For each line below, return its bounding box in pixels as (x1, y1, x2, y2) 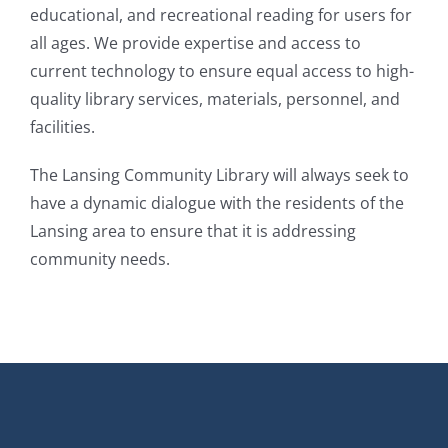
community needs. (30, 247, 170, 270)
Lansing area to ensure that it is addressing (30, 219, 356, 242)
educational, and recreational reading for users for (30, 3, 412, 26)
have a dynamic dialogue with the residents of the (30, 191, 404, 214)
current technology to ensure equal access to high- (30, 59, 414, 82)
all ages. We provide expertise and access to (30, 31, 361, 54)
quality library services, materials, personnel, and (30, 87, 400, 110)
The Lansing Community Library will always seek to (30, 163, 409, 186)
